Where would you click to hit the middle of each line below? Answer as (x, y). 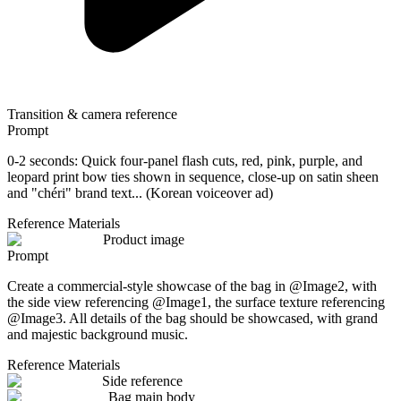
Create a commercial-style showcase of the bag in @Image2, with (192, 286)
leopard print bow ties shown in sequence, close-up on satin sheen (193, 176)
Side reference (142, 380)
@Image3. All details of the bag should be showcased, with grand (192, 318)
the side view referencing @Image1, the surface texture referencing (196, 302)
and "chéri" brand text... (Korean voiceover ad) (140, 192)
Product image (144, 239)
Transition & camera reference (92, 114)
